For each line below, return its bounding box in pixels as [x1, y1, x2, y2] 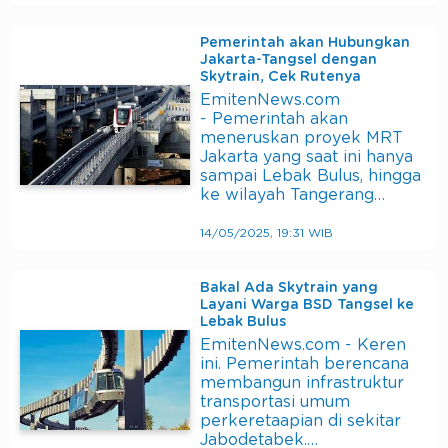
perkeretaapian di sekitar [200, 413, 401, 430]
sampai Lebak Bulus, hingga [200, 168, 421, 185]
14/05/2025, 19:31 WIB [200, 227, 333, 240]
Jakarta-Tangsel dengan [200, 53, 377, 68]
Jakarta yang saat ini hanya [200, 149, 413, 166]
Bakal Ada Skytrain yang [200, 281, 378, 296]
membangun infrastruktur [200, 375, 404, 392]
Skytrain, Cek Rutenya [200, 70, 361, 85]
